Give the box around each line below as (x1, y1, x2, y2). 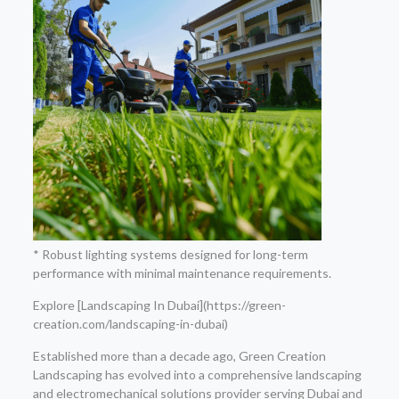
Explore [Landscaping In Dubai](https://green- (32, 297, 286, 313)
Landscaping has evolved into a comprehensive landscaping (32, 367, 362, 382)
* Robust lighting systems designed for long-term (32, 247, 308, 262)
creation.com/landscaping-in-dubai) (32, 316, 228, 331)
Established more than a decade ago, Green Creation (32, 348, 326, 363)
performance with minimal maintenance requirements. (32, 265, 331, 281)
